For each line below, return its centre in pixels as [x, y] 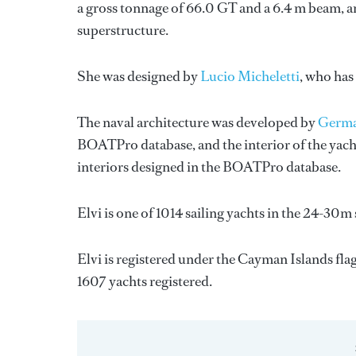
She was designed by [139, 76]
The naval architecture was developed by [197, 122]
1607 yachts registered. [145, 281]
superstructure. [123, 30]
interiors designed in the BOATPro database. [209, 167]
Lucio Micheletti [250, 76]
